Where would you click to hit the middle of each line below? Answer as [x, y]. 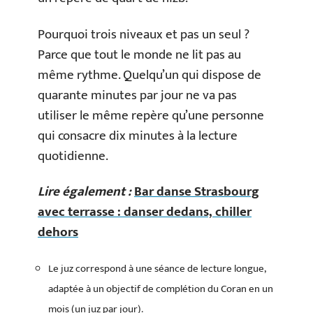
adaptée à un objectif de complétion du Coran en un [161, 289]
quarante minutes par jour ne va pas [137, 95]
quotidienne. [73, 156]
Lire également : [85, 192]
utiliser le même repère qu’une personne [151, 115]
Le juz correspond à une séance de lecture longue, [157, 268]
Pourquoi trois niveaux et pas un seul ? [144, 34]
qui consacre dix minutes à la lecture [138, 136]
